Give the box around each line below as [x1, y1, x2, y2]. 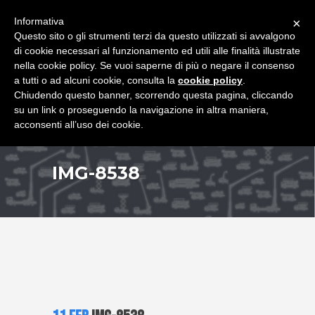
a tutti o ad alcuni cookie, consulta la [14, 75, 178, 86]
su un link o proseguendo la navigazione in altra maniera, [14, 104, 269, 115]
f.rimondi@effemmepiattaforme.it [116, 6, 234, 17]
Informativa [14, 15, 64, 27]
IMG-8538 [52, 162, 140, 184]
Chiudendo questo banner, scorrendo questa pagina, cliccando [14, 89, 293, 101]
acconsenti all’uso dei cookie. [14, 119, 143, 130]
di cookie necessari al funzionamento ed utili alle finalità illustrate [14, 45, 300, 56]
